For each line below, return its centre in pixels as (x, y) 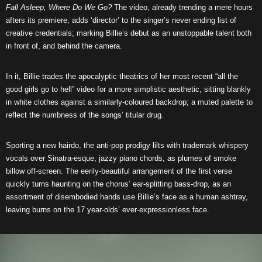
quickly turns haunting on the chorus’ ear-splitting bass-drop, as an (118, 184)
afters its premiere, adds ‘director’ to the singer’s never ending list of (121, 20)
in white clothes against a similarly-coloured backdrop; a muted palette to (129, 102)
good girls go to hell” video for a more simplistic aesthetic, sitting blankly (128, 89)
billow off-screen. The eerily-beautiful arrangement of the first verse (119, 171)
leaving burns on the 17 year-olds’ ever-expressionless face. (108, 210)
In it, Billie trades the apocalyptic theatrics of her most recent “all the (122, 76)
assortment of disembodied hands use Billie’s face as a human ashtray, (127, 197)
